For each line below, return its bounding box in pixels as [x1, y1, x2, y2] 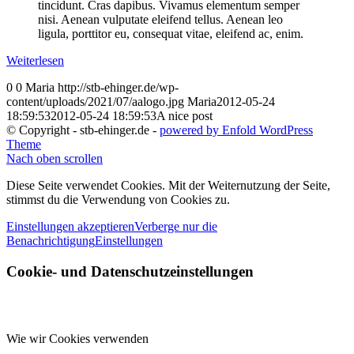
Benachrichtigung [6, 234, 95, 248]
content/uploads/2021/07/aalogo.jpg [6, 95, 184, 109]
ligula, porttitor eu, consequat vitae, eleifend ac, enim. [38, 27, 303, 41]
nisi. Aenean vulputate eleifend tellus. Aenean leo [38, 13, 283, 27]
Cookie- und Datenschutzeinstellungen [6, 263, 254, 281]
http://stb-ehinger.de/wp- [58, 81, 179, 95]
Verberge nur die [134, 220, 217, 234]
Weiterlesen [6, 54, 64, 68]
